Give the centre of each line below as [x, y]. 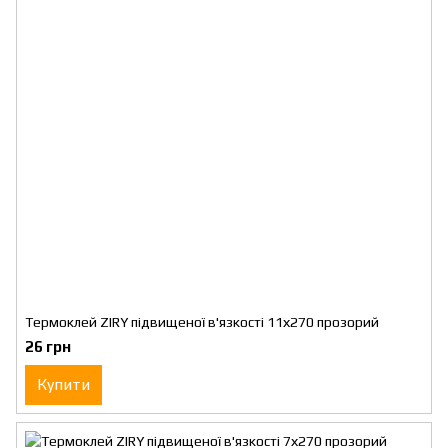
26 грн [48, 346]
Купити [63, 384]
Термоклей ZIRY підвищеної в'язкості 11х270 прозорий [202, 322]
